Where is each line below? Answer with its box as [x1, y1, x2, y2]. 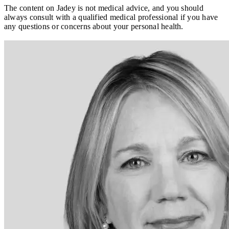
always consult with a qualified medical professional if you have [4, 12, 218, 21]
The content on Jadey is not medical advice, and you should [4, 3, 203, 12]
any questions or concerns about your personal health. [4, 21, 184, 31]
